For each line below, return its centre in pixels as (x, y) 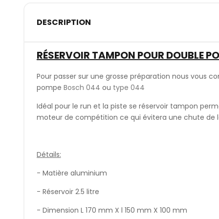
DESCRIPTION (64, 22)
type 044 (129, 87)
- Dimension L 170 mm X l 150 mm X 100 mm (112, 210)
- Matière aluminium (72, 173)
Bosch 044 (82, 87)
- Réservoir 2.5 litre (68, 191)
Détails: (49, 154)
